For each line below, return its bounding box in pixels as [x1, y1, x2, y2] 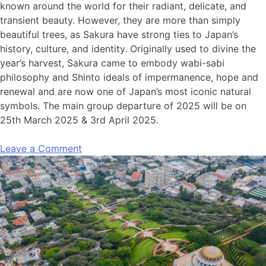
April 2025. [106, 113, 159, 126]
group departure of [84, 99, 176, 112]
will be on [203, 99, 246, 112]
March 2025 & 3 [21, 113, 96, 126]
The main [43, 99, 84, 112]
